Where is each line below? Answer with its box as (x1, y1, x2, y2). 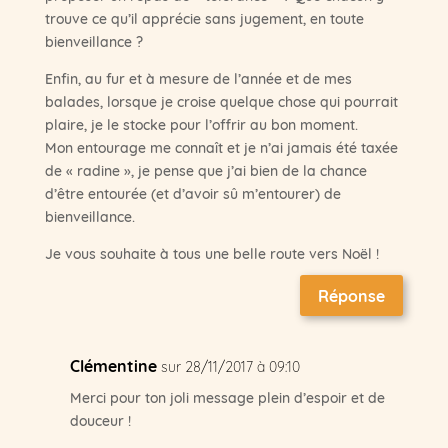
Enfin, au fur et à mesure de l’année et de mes (44, 68, 352, 89)
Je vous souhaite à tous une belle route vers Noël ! (44, 243, 379, 264)
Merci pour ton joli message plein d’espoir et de (69, 386, 385, 407)
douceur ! (69, 409, 131, 430)
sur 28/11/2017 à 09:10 (160, 355, 300, 375)
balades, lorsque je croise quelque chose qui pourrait (44, 91, 398, 112)
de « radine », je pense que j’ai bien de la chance (44, 160, 367, 181)
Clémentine (69, 352, 157, 377)
